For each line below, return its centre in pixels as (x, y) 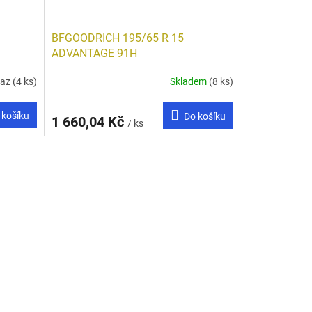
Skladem (189, 82)
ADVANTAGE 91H (94, 53)
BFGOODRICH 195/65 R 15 (117, 38)
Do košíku (204, 116)
